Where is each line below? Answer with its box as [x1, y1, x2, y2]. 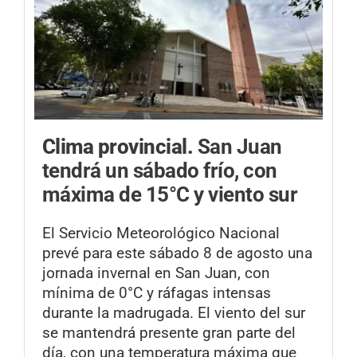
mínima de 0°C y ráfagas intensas [42, 284, 271, 303]
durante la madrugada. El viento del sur [42, 304, 305, 323]
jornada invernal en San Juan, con [42, 264, 270, 283]
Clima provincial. [42, 134, 198, 159]
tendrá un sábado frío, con [42, 158, 277, 182]
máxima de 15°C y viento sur [42, 182, 298, 206]
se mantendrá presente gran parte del [42, 324, 296, 343]
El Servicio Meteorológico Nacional [42, 224, 280, 243]
